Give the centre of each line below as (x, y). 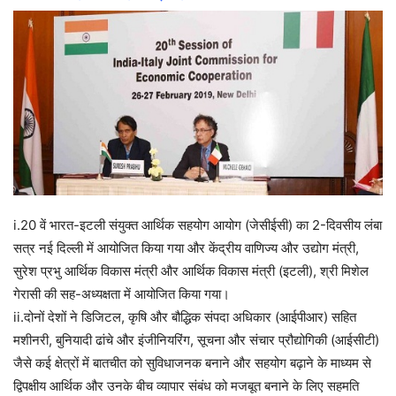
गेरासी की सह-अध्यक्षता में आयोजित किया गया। (122, 294)
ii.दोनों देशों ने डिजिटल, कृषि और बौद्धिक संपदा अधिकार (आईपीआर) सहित (185, 317)
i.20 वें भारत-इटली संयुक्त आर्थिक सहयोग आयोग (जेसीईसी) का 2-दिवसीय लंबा (198, 225)
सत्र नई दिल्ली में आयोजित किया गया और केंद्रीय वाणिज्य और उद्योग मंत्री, (186, 248)
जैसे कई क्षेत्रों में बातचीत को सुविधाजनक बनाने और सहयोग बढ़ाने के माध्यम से (192, 363)
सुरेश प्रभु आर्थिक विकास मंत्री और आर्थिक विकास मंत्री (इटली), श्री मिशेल (191, 271)
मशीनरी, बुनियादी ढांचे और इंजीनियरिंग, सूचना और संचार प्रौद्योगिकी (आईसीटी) (196, 340)
